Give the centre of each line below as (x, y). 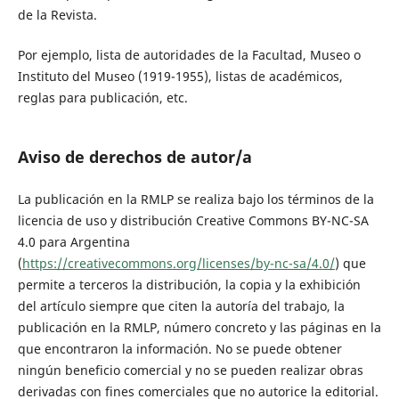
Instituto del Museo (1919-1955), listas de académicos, (180, 76)
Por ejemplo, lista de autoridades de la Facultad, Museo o (189, 54)
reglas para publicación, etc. (102, 97)
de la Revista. (57, 15)
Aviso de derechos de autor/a (134, 157)
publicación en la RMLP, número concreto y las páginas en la (199, 327)
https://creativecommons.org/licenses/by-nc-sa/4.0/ (178, 263)
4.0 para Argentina (73, 241)
